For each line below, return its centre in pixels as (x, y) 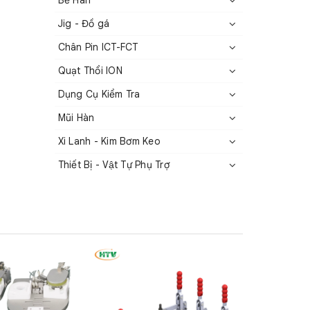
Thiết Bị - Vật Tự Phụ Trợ (113, 165)
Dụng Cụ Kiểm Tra (99, 94)
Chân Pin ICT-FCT (98, 47)
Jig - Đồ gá (84, 24)
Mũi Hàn (76, 118)
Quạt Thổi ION (90, 71)
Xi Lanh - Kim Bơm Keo (109, 141)
